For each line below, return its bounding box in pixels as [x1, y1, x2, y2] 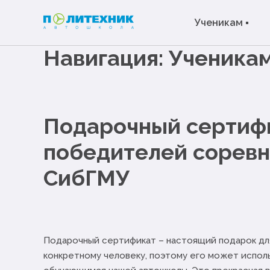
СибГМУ [43, 165, 130, 190]
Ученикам [195, 17, 243, 28]
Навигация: [43, 45, 169, 71]
